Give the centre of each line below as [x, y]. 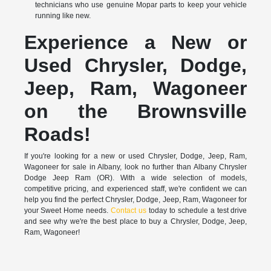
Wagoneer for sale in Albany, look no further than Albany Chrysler [135, 167]
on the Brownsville [135, 112]
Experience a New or [135, 43]
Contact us [129, 211]
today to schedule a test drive [197, 211]
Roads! [57, 135]
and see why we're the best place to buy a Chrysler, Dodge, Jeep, [135, 222]
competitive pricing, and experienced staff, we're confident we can [135, 189]
